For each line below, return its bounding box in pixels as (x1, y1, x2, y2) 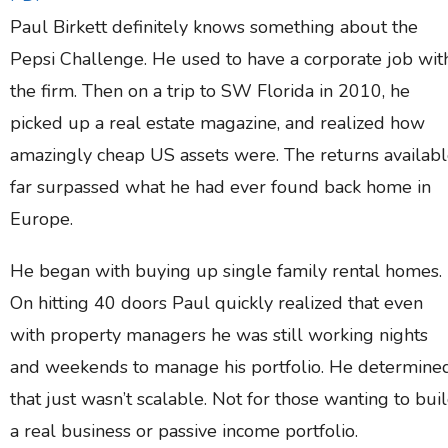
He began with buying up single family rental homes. (10, 259, 442, 284)
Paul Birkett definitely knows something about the (10, 15, 418, 40)
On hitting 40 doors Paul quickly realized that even (10, 291, 423, 316)
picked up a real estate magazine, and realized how (10, 111, 425, 136)
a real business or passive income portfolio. (10, 419, 358, 444)
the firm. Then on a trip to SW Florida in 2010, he (10, 79, 410, 104)
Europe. (10, 207, 73, 232)
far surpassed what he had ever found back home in (10, 175, 431, 200)
